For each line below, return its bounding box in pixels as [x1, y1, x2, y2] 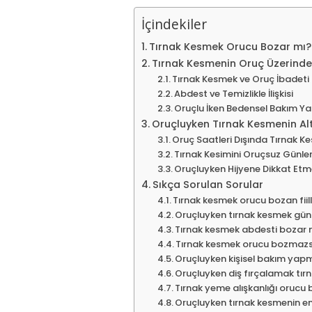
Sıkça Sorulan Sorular [152, 178, 263, 192]
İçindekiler [141, 15, 207, 34]
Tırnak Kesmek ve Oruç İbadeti [172, 72, 310, 86]
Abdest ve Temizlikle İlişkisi [174, 87, 294, 101]
